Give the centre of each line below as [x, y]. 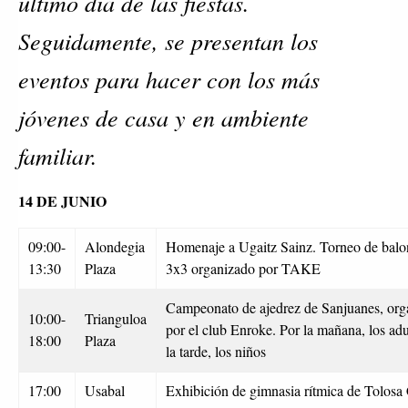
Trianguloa [116, 318]
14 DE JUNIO [62, 200]
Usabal [105, 390]
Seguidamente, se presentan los [168, 40]
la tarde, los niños [216, 351]
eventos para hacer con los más [169, 78]
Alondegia [115, 246]
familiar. [58, 155]
